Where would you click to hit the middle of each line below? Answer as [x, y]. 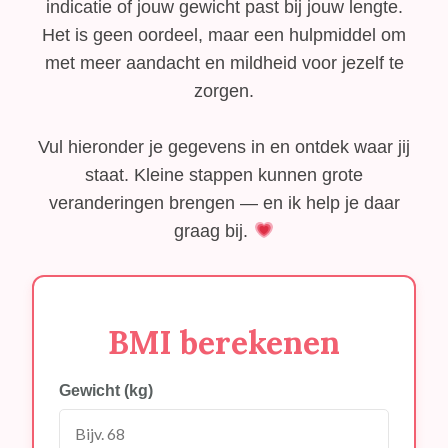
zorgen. [224, 91]
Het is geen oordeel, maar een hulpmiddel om [224, 35]
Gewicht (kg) [106, 390]
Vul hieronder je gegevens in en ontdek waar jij [224, 147]
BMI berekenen [224, 342]
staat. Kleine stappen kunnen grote [224, 175]
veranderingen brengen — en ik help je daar [224, 203]
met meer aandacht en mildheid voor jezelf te [224, 63]
